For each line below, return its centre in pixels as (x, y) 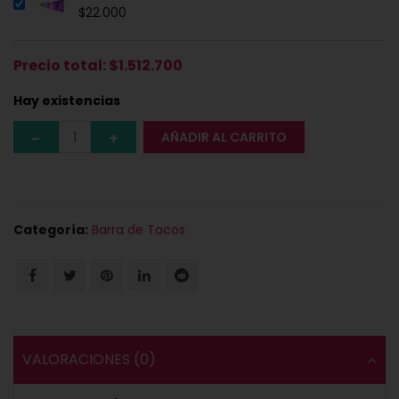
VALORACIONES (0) (89, 360)
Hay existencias (67, 101)
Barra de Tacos (138, 230)
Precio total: (61, 66)
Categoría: (51, 230)
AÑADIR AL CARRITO (224, 138)
